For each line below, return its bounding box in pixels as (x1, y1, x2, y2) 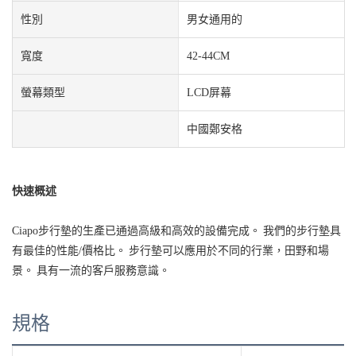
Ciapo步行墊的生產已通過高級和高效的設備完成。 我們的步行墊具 (12, 223, 341, 237)
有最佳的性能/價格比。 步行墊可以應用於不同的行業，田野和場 (12, 243, 329, 257)
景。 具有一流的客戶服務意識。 (12, 263, 170, 277)
